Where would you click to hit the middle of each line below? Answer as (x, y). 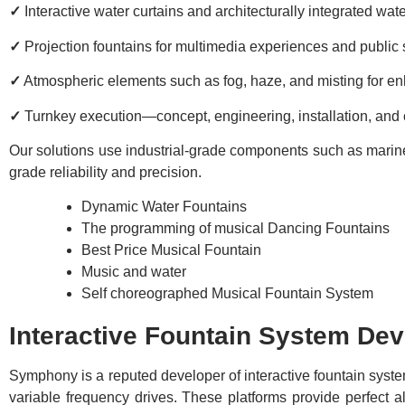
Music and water (134, 272)
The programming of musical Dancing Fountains (235, 229)
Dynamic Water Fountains (164, 207)
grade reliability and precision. (105, 172)
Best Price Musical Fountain (171, 250)
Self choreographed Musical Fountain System (227, 294)
